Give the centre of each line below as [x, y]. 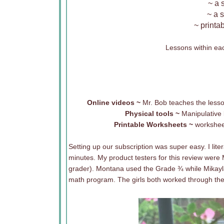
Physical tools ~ [153, 113]
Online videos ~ [113, 102]
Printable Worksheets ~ [154, 124]
